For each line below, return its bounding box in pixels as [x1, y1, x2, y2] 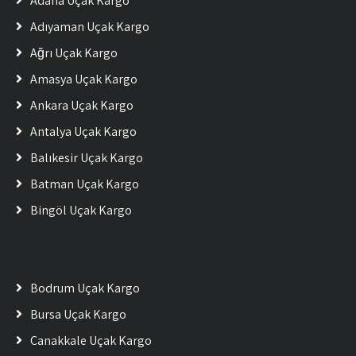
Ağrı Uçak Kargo [30, 44, 118, 61]
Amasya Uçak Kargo [30, 71, 137, 87]
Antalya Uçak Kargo [30, 123, 137, 140]
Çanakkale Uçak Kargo [30, 332, 152, 349]
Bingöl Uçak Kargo [30, 202, 132, 219]
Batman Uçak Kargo [30, 176, 139, 192]
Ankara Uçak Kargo [30, 97, 133, 114]
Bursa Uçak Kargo [30, 306, 126, 323]
